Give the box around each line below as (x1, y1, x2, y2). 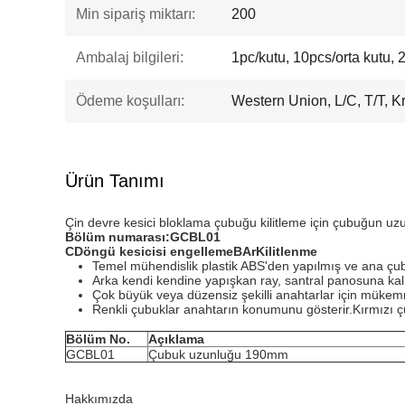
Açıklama (148, 332, 204, 346)
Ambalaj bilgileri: (76, 50, 184, 65)
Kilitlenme (256, 244, 317, 259)
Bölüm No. (66, 332, 130, 346)
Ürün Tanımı (65, 171, 165, 191)
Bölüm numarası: (65, 230, 170, 244)
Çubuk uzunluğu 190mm (148, 347, 288, 362)
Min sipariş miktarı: (76, 6, 195, 22)
